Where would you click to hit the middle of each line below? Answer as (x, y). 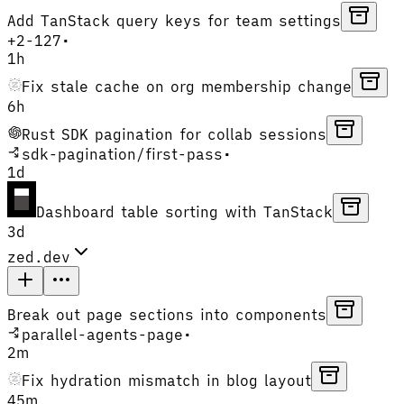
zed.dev (39, 257)
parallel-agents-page (102, 334)
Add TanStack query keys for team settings (174, 20)
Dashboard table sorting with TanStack (184, 211)
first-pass (184, 154)
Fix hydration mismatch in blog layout (166, 380)
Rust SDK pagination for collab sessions (174, 134)
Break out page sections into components (167, 314)
